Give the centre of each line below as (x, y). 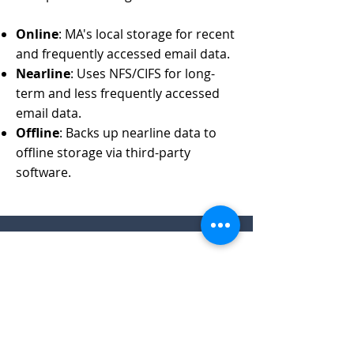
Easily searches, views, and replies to (124, 340)
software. (45, 172)
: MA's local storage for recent (147, 34)
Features (51, 277)
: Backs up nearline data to (138, 133)
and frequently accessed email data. (126, 54)
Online (37, 34)
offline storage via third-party (103, 153)
